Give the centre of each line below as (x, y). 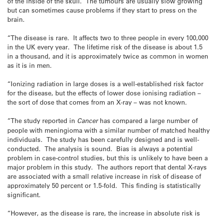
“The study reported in (42, 121)
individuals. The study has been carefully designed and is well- (103, 139)
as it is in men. (30, 65)
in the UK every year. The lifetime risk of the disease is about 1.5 (105, 46)
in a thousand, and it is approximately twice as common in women (108, 56)
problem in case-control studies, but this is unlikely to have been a (108, 158)
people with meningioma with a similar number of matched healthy (108, 130)
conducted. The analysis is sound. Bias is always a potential (100, 149)
